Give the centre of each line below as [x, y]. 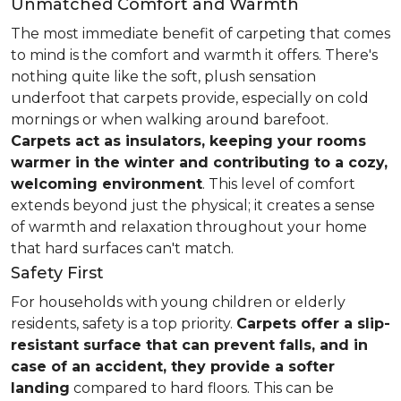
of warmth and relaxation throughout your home [189, 227]
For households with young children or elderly [178, 302]
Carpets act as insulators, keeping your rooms [188, 141]
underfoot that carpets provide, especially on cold [190, 98]
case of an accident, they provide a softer [173, 367]
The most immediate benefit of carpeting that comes [200, 34]
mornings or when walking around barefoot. [170, 119]
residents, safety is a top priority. [124, 324]
